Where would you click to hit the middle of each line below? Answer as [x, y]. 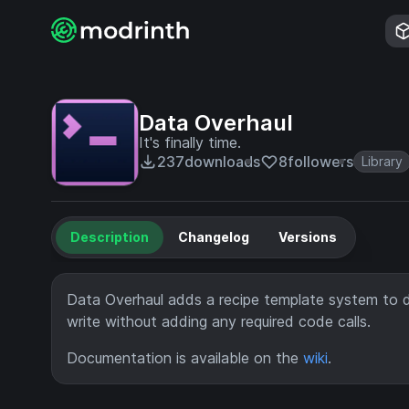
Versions [308, 237]
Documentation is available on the [185, 358]
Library [382, 161]
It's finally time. [190, 142]
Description [110, 237]
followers [320, 162]
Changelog [214, 237]
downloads [222, 162]
